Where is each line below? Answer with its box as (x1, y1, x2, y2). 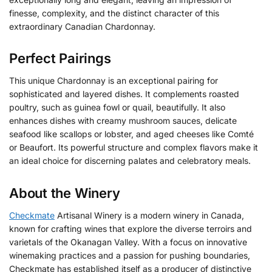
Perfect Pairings (9, 50, 111, 67)
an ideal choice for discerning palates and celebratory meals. (9, 155, 251, 166)
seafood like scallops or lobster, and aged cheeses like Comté (9, 129, 254, 140)
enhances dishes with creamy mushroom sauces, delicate (9, 115, 237, 126)
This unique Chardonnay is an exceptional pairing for (9, 75, 218, 86)
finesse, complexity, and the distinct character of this (9, 7, 219, 18)
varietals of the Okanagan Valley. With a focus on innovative (9, 236, 247, 247)
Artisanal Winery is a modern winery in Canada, (55, 209, 244, 220)
